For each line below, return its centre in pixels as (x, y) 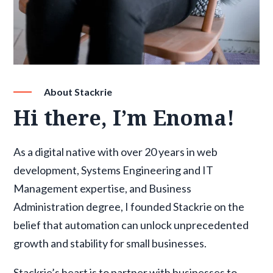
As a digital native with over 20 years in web (116, 151)
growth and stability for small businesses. (110, 243)
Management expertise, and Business (103, 188)
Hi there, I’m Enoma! (124, 117)
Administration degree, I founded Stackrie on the (129, 206)
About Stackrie (78, 91)
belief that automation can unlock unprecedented (131, 225)
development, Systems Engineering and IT (114, 170)
